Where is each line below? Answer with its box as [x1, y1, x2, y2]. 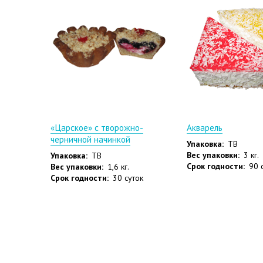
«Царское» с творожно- [50, 121, 143, 133]
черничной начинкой [50, 133, 130, 145]
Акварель [186, 121, 222, 133]
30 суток [113, 173, 143, 184]
